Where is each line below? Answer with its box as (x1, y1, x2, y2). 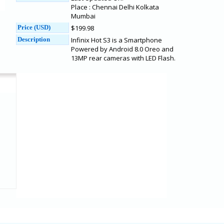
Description (17, 35, 50, 43)
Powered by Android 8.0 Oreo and (71, 44, 173, 53)
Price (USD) (17, 23, 50, 31)
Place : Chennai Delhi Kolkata (71, 2, 159, 11)
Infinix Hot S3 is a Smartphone (71, 35, 162, 44)
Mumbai (71, 11, 95, 20)
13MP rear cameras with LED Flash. (71, 53, 175, 62)
